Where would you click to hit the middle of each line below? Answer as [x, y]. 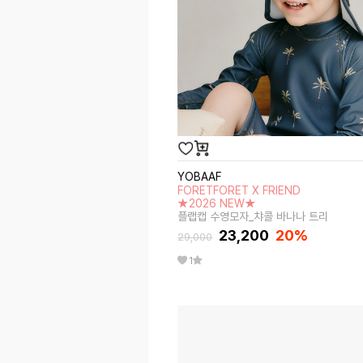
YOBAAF [200, 177]
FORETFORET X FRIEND [239, 190]
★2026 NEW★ [217, 203]
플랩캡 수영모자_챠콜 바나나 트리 [253, 216]
